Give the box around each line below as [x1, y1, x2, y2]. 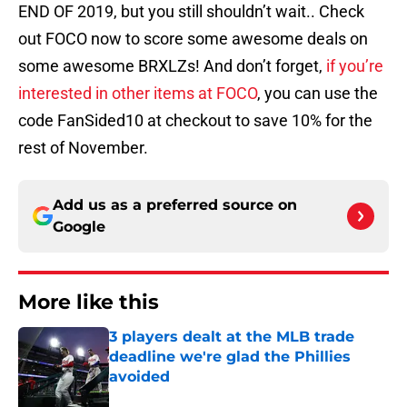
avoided [109, 368, 170, 386]
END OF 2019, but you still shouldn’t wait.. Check [18, 2, 364, 22]
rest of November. [18, 138, 148, 158]
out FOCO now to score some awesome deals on [18, 29, 368, 49]
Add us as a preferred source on [53, 196, 297, 214]
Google [53, 218, 105, 236]
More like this [18, 290, 159, 315]
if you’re [326, 56, 383, 76]
